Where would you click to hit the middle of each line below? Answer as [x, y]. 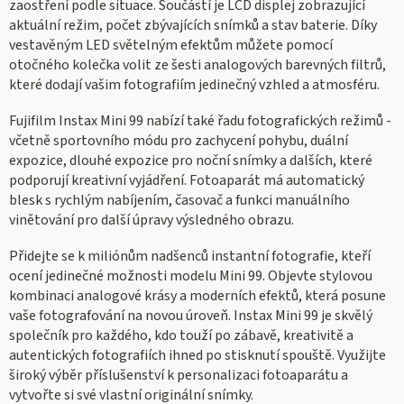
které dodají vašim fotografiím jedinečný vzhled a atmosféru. [194, 85]
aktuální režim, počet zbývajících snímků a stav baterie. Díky [193, 26]
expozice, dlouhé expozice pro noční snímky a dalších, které [191, 161]
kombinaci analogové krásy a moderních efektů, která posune [197, 296]
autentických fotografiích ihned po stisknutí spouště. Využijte [197, 356]
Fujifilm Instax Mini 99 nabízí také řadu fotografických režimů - [200, 121]
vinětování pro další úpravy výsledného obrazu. [151, 220]
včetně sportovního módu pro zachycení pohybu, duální [179, 141]
